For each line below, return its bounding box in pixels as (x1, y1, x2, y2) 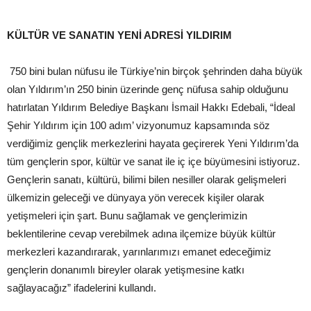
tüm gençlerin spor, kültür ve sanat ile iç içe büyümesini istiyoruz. (7, 155, 300, 167)
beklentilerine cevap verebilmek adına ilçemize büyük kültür (7, 228, 276, 239)
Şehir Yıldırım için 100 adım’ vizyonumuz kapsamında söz (7, 119, 270, 131)
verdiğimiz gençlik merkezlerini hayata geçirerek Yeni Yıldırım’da (7, 137, 299, 149)
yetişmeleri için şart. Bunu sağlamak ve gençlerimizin (7, 210, 247, 221)
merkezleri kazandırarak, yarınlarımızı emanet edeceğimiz (7, 246, 271, 258)
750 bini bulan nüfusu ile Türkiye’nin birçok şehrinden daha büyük (7, 65, 303, 77)
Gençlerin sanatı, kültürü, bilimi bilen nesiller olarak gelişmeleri (7, 174, 286, 185)
